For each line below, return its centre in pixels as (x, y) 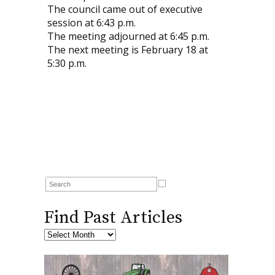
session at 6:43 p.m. (91, 23)
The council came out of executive (125, 10)
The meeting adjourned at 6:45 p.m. (128, 37)
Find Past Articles (113, 218)
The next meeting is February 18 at (127, 50)
